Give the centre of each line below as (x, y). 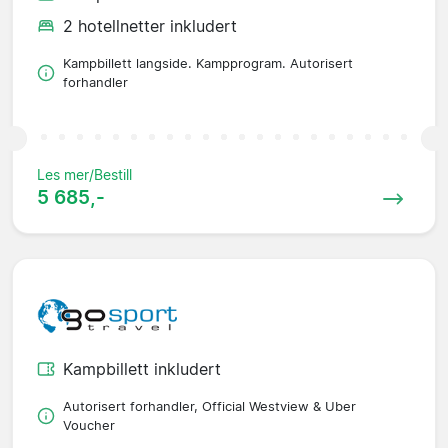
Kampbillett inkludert (142, 369)
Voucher (89, 426)
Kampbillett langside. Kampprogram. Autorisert (208, 64)
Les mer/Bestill (84, 175)
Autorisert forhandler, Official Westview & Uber (209, 407)
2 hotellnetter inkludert (150, 26)
